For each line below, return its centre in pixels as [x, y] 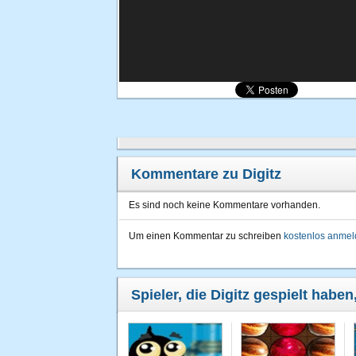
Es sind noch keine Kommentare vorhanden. [224, 205]
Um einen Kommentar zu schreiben [206, 236]
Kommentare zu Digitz [206, 174]
